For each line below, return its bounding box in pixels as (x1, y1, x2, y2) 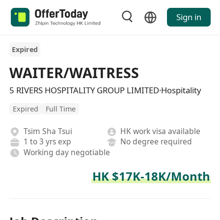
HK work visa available (120, 125, 201, 137)
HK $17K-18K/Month (92, 168, 210, 185)
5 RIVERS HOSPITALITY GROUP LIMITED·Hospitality (9, 84, 202, 96)
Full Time (45, 104, 76, 113)
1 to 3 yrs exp (23, 136, 71, 147)
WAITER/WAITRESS (9, 62, 139, 82)
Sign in (176, 11, 201, 23)
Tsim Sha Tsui (23, 125, 72, 137)
